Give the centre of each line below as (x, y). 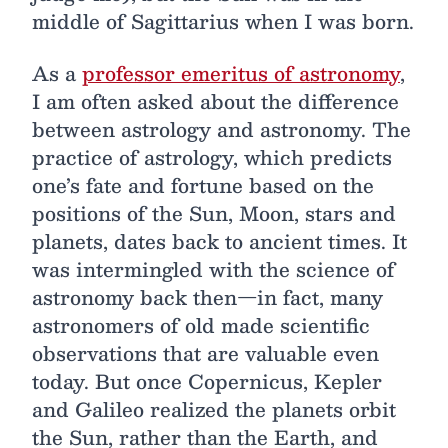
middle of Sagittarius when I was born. (223, 21)
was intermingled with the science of (213, 269)
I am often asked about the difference (215, 101)
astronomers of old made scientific (201, 325)
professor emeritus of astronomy (241, 73)
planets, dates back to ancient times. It (219, 241)
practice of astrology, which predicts (212, 157)
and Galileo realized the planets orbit (214, 409)
